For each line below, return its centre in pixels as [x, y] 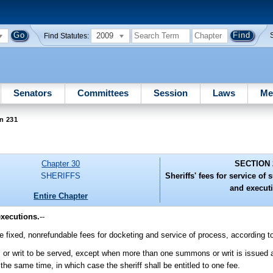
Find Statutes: [67, 36]
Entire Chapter [61, 196]
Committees [103, 93]
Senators [33, 93]
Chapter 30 [61, 164]
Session [170, 93]
